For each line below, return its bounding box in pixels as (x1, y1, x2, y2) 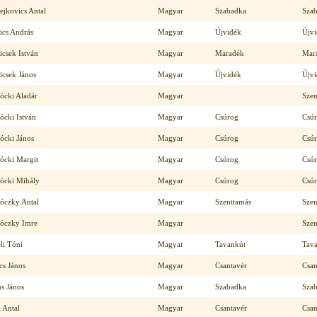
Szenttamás (215, 197, 251, 206)
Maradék (215, 49, 244, 57)
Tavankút (215, 240, 246, 248)
